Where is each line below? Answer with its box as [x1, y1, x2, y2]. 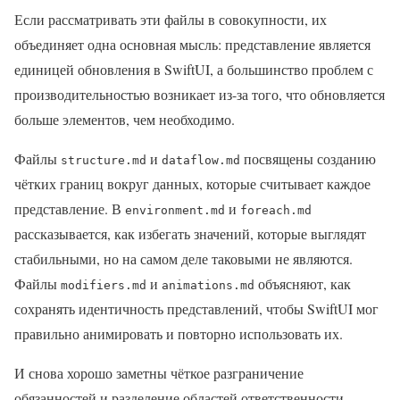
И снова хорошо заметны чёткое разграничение [14, 363, 304, 383]
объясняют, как [254, 274, 351, 294]
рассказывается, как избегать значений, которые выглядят [14, 224, 366, 244]
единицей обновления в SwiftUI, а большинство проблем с [14, 60, 373, 79]
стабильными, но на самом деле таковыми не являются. [14, 249, 353, 269]
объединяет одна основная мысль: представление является [14, 35, 371, 54]
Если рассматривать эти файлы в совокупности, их [14, 10, 327, 29]
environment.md [125, 204, 225, 218]
